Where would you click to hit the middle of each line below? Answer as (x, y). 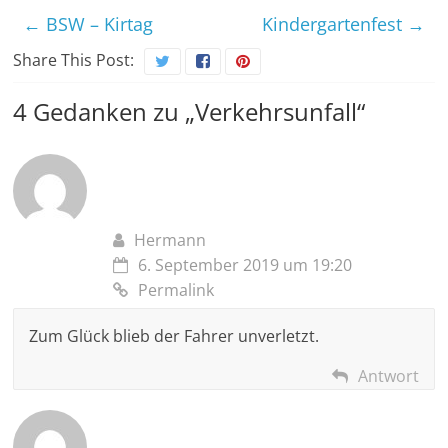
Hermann (170, 239)
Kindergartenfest (334, 23)
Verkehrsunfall (276, 111)
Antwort (388, 375)
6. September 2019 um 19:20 (245, 264)
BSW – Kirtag (97, 23)
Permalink (176, 289)
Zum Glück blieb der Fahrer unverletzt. (174, 335)
